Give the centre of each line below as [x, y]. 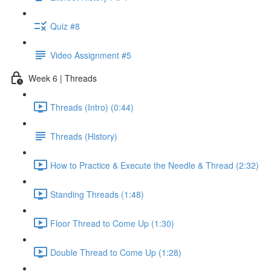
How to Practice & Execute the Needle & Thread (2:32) [155, 165]
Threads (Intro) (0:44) [92, 107]
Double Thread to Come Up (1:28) [116, 252]
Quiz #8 [65, 26]
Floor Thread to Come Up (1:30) [112, 223]
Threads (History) [84, 136]
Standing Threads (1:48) [97, 194]
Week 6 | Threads [63, 78]
